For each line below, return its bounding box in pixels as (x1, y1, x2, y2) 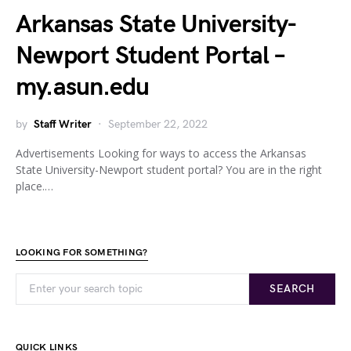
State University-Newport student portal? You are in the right (16, 162, 322, 177)
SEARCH (270, 282, 315, 295)
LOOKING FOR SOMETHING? (16, 247, 148, 259)
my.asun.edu (16, 72, 150, 103)
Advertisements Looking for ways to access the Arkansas (16, 146, 306, 161)
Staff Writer (34, 118, 92, 131)
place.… (16, 179, 53, 194)
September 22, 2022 (108, 118, 208, 131)
